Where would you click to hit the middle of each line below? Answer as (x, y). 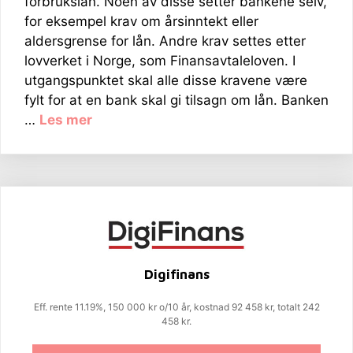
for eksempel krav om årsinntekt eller (141, 21)
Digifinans (176, 275)
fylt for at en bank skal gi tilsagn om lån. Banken (176, 100)
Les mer (66, 119)
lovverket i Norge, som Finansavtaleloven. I (160, 60)
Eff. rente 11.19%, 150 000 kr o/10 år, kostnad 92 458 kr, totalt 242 (176, 307)
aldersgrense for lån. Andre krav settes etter (165, 41)
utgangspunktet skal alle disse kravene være (166, 80)
